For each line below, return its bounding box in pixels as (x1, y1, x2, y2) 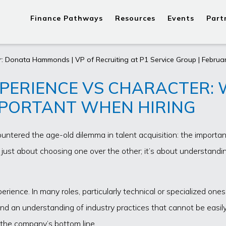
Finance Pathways (30, 13, 103, 23)
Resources (115, 13, 155, 23)
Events (167, 13, 194, 23)
